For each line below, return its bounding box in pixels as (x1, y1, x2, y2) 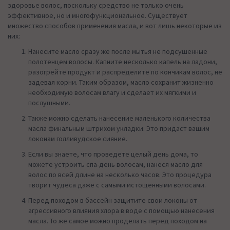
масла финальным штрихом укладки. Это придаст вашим (28, 123, 209, 133)
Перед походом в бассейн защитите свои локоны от (28, 195, 197, 205)
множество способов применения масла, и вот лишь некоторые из (8, 21, 222, 30)
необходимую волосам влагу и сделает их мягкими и (28, 87, 196, 97)
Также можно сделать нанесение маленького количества (28, 113, 210, 123)
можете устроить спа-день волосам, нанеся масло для (28, 159, 203, 169)
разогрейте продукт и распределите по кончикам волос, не (28, 67, 222, 76)
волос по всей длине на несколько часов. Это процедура (28, 169, 212, 179)
